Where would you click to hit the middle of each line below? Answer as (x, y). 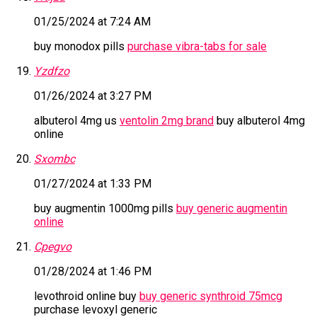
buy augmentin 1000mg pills (105, 209)
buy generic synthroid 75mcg (211, 296)
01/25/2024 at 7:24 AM (92, 22)
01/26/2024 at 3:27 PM (93, 96)
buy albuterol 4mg (259, 121)
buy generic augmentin (232, 209)
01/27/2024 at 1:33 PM (93, 184)
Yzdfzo (52, 71)
